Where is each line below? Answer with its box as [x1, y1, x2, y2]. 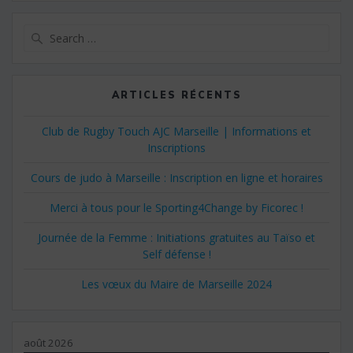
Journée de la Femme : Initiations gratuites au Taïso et [38, 229, 315, 245]
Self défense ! [142, 246, 211, 262]
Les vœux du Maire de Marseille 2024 [81, 276, 272, 292]
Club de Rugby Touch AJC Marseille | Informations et [42, 123, 311, 139]
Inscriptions [147, 139, 206, 155]
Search [176, 23, 212, 39]
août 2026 [24, 335, 73, 350]
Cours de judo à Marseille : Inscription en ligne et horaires [30, 169, 323, 185]
